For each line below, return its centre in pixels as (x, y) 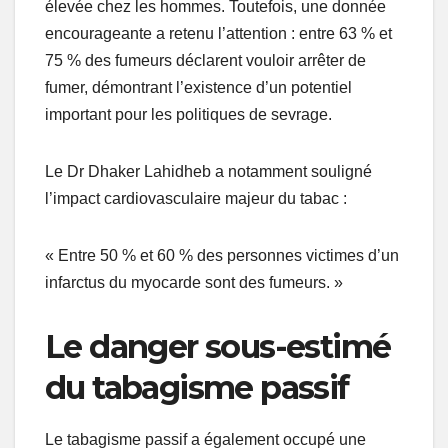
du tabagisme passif (197, 387)
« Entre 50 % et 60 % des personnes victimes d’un (222, 255)
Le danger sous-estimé (218, 346)
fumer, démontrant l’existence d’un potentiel (198, 87)
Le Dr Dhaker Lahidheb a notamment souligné (208, 171)
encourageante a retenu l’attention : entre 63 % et (218, 33)
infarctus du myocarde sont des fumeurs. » (194, 282)
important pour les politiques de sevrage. (188, 114)
